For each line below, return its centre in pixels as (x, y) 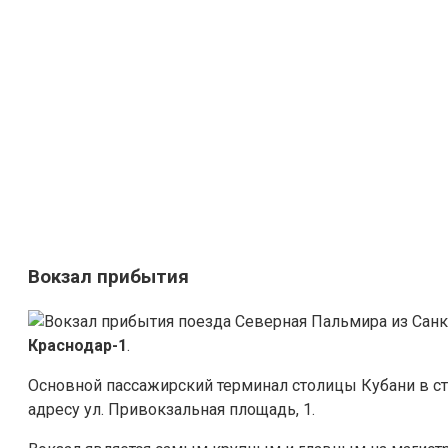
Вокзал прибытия (108, 277)
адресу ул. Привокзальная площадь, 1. (171, 409)
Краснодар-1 (77, 345)
